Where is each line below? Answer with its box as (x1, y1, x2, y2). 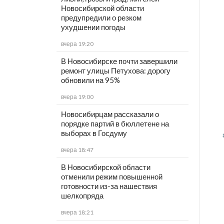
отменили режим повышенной (60, 172, 162, 181)
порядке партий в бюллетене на (60, 119, 169, 128)
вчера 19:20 (60, 40, 93, 48)
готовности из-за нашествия (60, 181, 157, 191)
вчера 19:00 (60, 93, 93, 101)
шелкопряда (60, 191, 103, 200)
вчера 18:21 (60, 208, 93, 216)
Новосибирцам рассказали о (60, 109, 159, 119)
